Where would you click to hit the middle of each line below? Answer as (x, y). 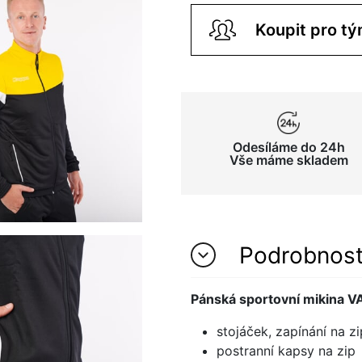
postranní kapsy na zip (286, 350)
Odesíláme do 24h (288, 147)
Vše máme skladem (288, 160)
